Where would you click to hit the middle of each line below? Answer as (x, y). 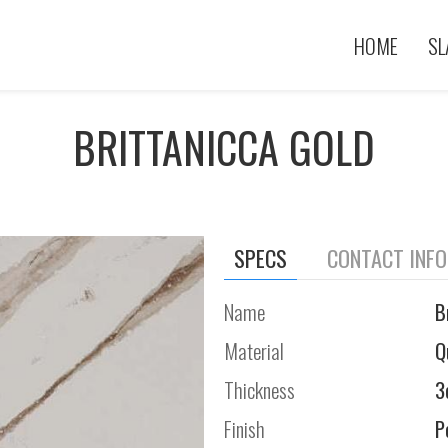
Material (254, 350)
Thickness (259, 389)
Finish (244, 428)
